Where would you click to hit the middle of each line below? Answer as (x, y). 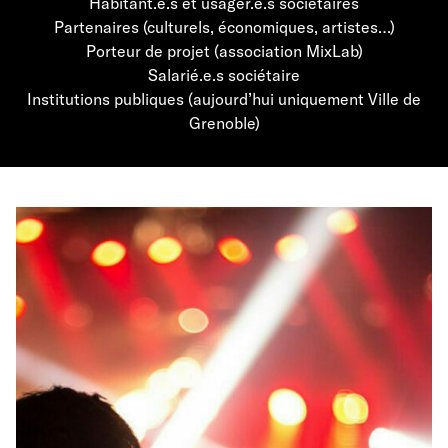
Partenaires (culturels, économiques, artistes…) (224, 26)
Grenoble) (224, 122)
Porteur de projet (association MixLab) (224, 50)
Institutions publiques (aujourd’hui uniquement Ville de (224, 98)
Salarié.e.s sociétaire (224, 74)
